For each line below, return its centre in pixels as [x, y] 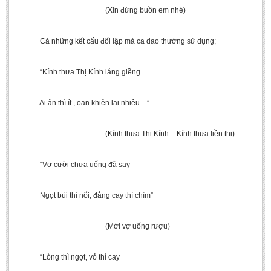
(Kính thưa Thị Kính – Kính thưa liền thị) [126, 134]
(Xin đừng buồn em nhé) [102, 10]
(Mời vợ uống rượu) [94, 226]
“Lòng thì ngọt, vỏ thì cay [69, 257]
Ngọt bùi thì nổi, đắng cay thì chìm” [86, 195]
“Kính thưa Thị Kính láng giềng [79, 72]
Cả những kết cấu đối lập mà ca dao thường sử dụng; [117, 41]
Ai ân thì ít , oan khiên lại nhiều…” [84, 103]
